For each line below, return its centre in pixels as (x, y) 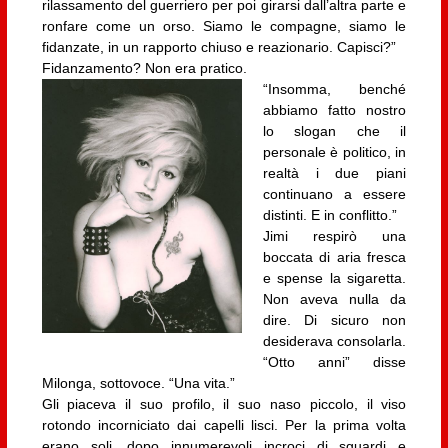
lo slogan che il (334, 131)
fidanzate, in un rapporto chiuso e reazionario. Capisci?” (218, 47)
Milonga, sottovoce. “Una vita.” (138, 383)
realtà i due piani (334, 173)
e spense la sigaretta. (334, 278)
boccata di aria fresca (334, 257)
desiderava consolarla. (334, 341)
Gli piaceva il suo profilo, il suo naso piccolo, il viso (224, 404)
